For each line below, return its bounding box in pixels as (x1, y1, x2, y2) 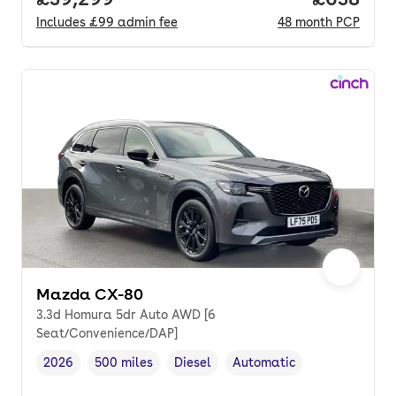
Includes (36, 15, 89, 30)
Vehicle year (43, 363, 118, 378)
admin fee (118, 15, 178, 30)
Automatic (232, 354, 295, 369)
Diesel (174, 354, 211, 369)
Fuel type (174, 363, 230, 378)
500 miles (95, 354, 153, 369)
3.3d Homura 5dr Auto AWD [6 (36, 307, 216, 322)
